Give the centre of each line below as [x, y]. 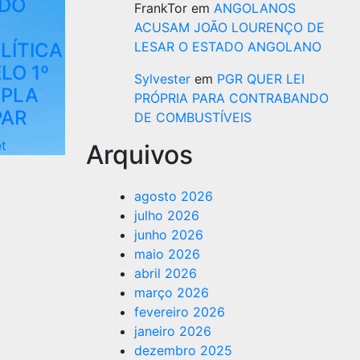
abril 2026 [166, 273]
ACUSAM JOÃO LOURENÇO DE [229, 27]
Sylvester [162, 79]
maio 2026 [167, 254]
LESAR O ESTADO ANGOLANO [228, 47]
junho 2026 [169, 235]
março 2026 [172, 292]
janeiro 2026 [173, 331]
